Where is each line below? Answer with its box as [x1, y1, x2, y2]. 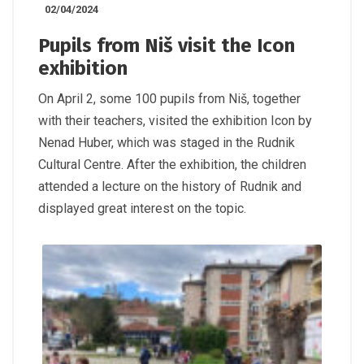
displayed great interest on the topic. [38, 201, 246, 217]
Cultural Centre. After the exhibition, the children [38, 157, 306, 173]
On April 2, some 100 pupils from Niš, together [38, 91, 301, 107]
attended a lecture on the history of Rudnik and [38, 179, 301, 195]
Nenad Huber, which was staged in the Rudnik [38, 135, 295, 151]
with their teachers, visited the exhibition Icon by [38, 113, 312, 129]
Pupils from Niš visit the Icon [38, 34, 295, 58]
